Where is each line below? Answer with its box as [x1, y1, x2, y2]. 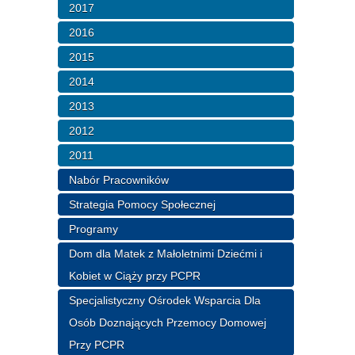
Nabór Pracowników [69, 173, 170, 186]
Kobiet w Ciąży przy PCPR [69, 269, 201, 282]
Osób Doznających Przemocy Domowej [69, 315, 267, 329]
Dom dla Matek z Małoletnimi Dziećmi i [69, 246, 263, 260]
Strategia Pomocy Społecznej [69, 197, 216, 211]
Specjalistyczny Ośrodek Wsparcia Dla [69, 293, 261, 307]
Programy [69, 222, 119, 235]
